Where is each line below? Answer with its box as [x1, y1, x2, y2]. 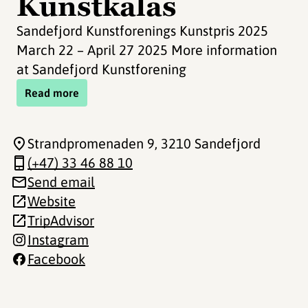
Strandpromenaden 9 [27, 135, 155, 151]
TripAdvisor [27, 212, 94, 228]
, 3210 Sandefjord [155, 135, 261, 151]
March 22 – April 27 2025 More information [16, 42, 277, 58]
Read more [25, 87, 79, 99]
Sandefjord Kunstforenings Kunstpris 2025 [16, 23, 268, 38]
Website [27, 193, 76, 209]
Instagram [27, 232, 89, 247]
